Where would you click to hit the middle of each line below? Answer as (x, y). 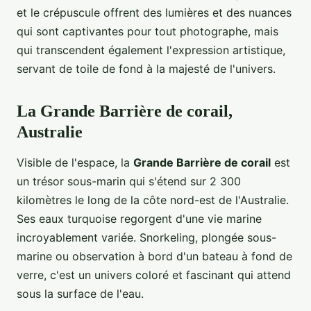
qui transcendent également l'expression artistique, (151, 50)
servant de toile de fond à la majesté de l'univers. (146, 69)
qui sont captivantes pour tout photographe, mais (148, 32)
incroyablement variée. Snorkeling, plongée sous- (146, 238)
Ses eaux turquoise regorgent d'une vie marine (139, 219)
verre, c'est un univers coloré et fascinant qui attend (154, 275)
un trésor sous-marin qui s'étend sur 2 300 (129, 182)
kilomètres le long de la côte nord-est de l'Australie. (153, 200)
